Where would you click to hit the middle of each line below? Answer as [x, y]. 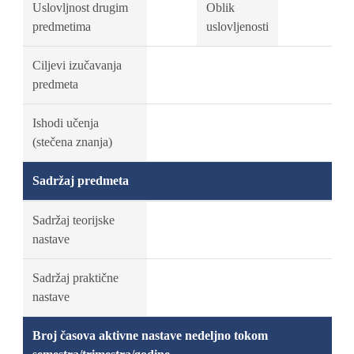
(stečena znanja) [72, 142]
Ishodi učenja [65, 123]
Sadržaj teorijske [73, 220]
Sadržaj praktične [75, 278]
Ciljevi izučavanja [77, 65]
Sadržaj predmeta [80, 181]
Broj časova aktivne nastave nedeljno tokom [150, 335]
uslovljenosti [237, 26]
